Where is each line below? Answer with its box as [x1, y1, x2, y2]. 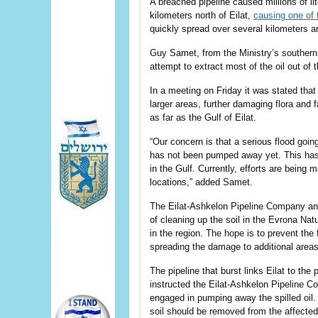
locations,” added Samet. [150, 177, 253, 187]
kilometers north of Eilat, [150, 10, 253, 21]
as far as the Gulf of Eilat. [150, 112, 256, 123]
